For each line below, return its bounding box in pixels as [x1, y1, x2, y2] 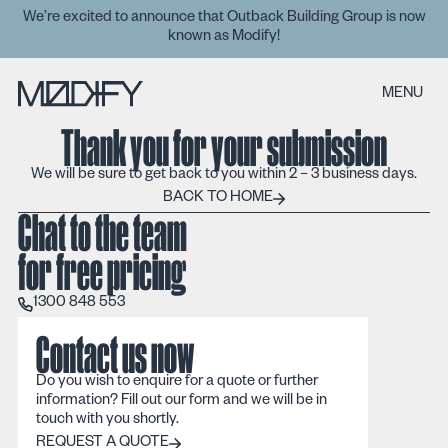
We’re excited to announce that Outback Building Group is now [22, 11, 426, 28]
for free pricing [17, 246, 186, 296]
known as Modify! [168, 30, 280, 47]
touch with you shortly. [35, 412, 179, 429]
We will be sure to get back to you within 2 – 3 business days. [30, 168, 417, 184]
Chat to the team [17, 207, 187, 257]
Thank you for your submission [60, 122, 387, 172]
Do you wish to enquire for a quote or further [35, 374, 318, 391]
